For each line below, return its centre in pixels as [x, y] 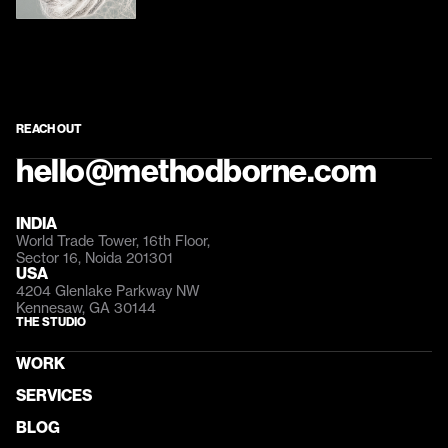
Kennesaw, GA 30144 [86, 307]
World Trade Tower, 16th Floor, [113, 240]
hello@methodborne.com [196, 171]
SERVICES [54, 395]
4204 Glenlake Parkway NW [108, 290]
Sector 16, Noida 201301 [94, 257]
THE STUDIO [51, 322]
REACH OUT [49, 129]
